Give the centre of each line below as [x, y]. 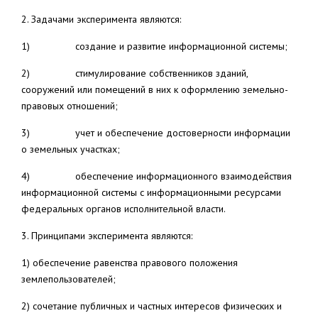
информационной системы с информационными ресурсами [151, 192]
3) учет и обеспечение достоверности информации [156, 133]
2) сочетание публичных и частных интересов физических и [152, 306]
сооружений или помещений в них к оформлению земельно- [155, 89]
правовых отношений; [70, 106]
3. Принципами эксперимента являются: [107, 236]
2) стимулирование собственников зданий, [135, 73]
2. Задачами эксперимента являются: [101, 19]
